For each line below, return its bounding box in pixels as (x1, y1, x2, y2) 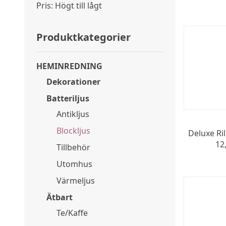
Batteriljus (46, 93, 89, 104)
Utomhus (56, 158, 92, 169)
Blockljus (56, 125, 90, 136)
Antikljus (56, 108, 89, 120)
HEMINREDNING (36, 61, 102, 72)
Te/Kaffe (56, 207, 88, 218)
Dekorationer (46, 76, 100, 87)
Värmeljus (56, 175, 95, 186)
